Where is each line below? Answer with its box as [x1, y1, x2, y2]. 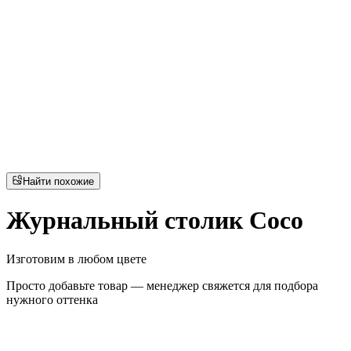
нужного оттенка [6, 292, 98, 306]
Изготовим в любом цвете [6, 251, 147, 266]
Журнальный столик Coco [6, 206, 303, 235]
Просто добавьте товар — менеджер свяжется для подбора [6, 278, 318, 292]
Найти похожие [23, 175, 95, 187]
